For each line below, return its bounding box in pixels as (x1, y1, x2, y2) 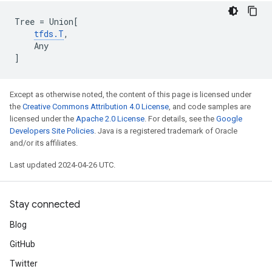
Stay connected (10, 199, 80, 211)
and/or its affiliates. (10, 138, 78, 148)
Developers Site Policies (10, 126, 94, 135)
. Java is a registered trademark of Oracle (94, 126, 237, 135)
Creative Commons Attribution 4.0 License (22, 102, 169, 111)
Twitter (10, 259, 38, 268)
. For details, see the (144, 114, 216, 123)
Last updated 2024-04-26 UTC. (10, 160, 115, 169)
